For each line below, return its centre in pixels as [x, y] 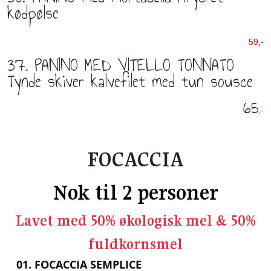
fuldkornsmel [135, 244]
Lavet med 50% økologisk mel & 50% [135, 221]
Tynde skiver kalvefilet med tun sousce [130, 81]
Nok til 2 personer [135, 192]
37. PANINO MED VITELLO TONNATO [121, 65]
